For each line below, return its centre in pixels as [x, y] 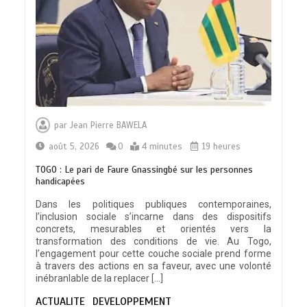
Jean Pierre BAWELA [109, 125]
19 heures [220, 146]
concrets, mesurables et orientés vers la [153, 229]
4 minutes [162, 146]
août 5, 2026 [74, 146]
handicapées [61, 181]
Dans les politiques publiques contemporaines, [153, 204]
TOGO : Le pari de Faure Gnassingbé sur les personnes [145, 169]
